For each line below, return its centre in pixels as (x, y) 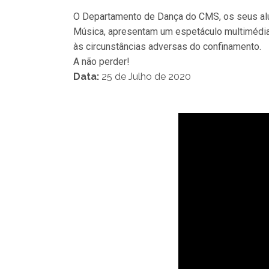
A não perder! (101, 62)
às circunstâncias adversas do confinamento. (167, 47)
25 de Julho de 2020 (146, 77)
